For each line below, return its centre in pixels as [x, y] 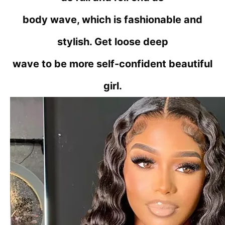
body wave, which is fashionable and [113, 20]
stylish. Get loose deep [113, 42]
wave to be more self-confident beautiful [113, 64]
